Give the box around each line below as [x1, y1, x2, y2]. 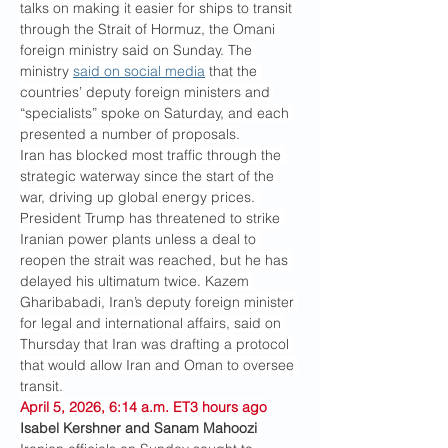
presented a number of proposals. [20, 125, 240, 143]
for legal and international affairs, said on [20, 314, 285, 332]
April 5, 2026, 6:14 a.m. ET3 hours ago [20, 398, 267, 416]
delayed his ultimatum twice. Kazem [20, 272, 253, 290]
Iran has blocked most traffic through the [20, 146, 285, 164]
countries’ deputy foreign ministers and [20, 83, 274, 101]
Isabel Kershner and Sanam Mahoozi [20, 419, 257, 437]
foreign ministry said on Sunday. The [20, 41, 256, 59]
